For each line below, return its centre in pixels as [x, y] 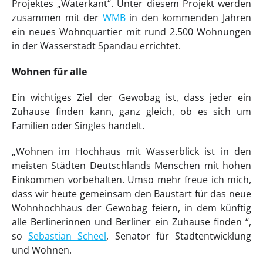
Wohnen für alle [49, 72]
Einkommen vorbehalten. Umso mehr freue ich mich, [131, 180]
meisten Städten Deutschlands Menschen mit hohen [131, 166]
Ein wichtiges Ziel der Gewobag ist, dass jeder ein [131, 98]
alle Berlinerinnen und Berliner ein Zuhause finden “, [131, 222]
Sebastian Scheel [68, 236]
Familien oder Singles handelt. [78, 126]
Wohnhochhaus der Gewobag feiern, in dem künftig [131, 208]
